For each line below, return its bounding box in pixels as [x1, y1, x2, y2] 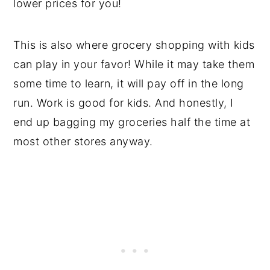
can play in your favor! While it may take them [13, 58, 255, 71]
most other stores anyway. [13, 135, 153, 148]
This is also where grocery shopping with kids [13, 39, 255, 52]
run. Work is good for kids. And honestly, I [13, 96, 234, 110]
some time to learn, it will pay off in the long [13, 77, 244, 90]
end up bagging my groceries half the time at [13, 116, 251, 129]
